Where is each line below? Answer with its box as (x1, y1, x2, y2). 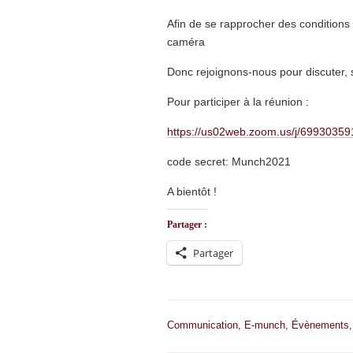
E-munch (244, 319, 285, 331)
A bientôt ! (167, 185, 217, 198)
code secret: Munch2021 (167, 155, 291, 168)
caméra (167, 35, 205, 48)
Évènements (292, 319, 349, 331)
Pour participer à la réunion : (167, 95, 309, 108)
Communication (167, 319, 238, 331)
